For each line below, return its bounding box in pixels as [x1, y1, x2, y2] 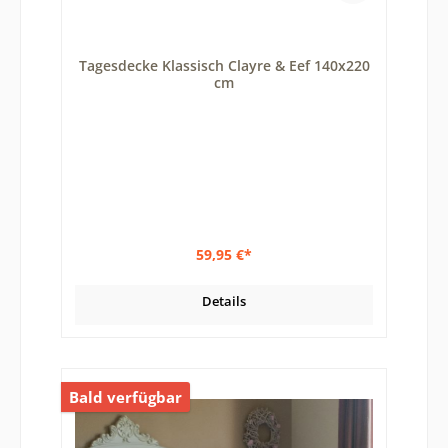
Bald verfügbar [69, 387, 182, 408]
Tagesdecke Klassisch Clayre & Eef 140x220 [78, 56, 370, 76]
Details [202, 291, 246, 310]
